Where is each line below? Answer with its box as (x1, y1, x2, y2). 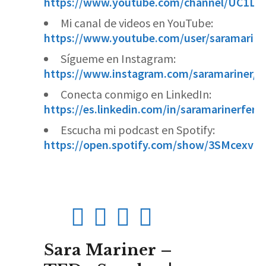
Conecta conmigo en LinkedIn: (61, 87, 211, 102)
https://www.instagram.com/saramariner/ (44, 66, 257, 81)
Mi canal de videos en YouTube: (61, 15, 213, 30)
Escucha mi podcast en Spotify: (61, 122, 215, 137)
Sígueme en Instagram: (61, 51, 176, 66)
